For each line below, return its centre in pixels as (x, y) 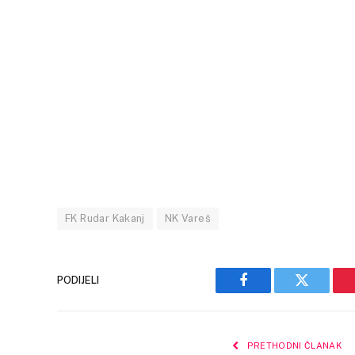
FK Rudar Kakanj (105, 218)
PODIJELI (78, 281)
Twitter (321, 292)
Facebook (270, 292)
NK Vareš (187, 218)
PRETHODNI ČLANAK (293, 345)
